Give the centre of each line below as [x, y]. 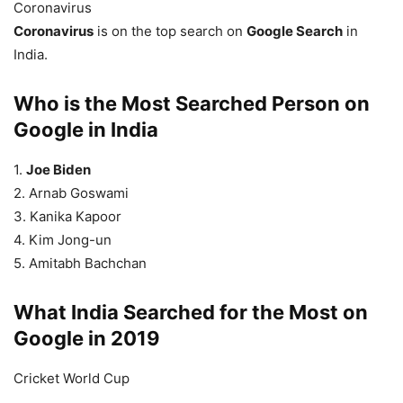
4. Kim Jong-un [63, 240]
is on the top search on [170, 31]
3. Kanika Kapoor [67, 217]
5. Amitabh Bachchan [80, 264]
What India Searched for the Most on [191, 313]
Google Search [295, 31]
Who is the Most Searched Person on [192, 104]
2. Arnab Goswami [71, 193]
